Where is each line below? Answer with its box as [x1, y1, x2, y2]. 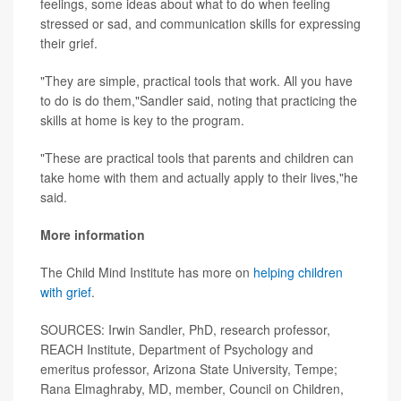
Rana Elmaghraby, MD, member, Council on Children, [40, 379, 344, 397]
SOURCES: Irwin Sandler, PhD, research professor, [40, 320, 330, 338]
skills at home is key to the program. [40, 110, 244, 129]
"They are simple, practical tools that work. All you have [40, 71, 353, 90]
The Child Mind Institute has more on [40, 262, 253, 281]
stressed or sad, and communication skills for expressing [40, 13, 361, 32]
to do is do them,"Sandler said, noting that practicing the [40, 90, 357, 109]
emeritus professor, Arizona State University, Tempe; [40, 359, 337, 378]
